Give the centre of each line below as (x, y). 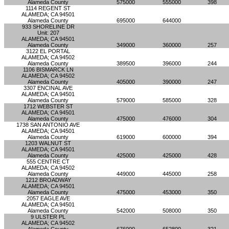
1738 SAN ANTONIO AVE (48, 125)
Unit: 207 (48, 33)
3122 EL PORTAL (48, 51)
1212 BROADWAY (48, 180)
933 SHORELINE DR (48, 27)
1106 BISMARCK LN (48, 70)
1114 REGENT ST (48, 8)
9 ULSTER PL (48, 217)
